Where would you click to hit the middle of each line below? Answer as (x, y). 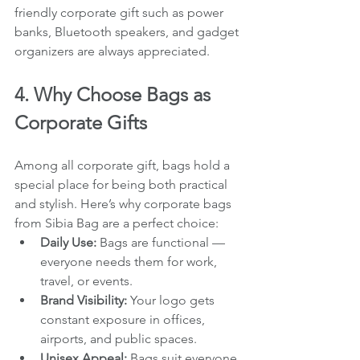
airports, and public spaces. (119, 338)
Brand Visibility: (84, 300)
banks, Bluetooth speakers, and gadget (128, 31)
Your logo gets (172, 300)
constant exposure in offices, (124, 319)
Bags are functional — (162, 242)
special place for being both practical (123, 184)
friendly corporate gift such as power (121, 12)
